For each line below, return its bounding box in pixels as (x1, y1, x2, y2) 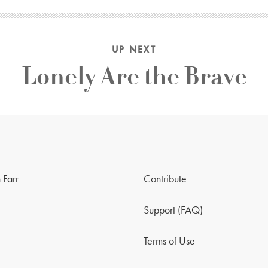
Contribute (144, 172, 187, 186)
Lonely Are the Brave (21, 60, 247, 93)
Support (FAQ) (144, 203, 203, 217)
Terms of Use (144, 234, 195, 248)
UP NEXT (112, 43, 156, 56)
